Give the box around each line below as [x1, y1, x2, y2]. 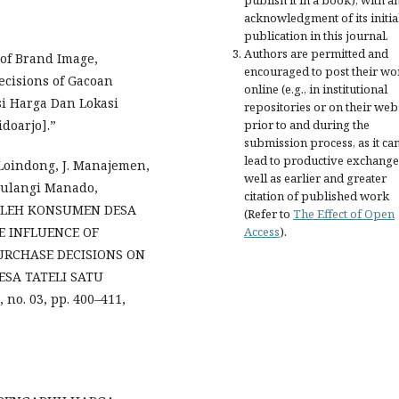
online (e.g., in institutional [244, 80, 387, 97]
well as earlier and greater [244, 169, 387, 186]
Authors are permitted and [244, 45, 388, 61]
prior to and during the [244, 116, 370, 133]
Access [244, 223, 280, 240]
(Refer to [244, 205, 293, 222]
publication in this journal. [244, 27, 388, 44]
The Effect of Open [293, 205, 395, 222]
